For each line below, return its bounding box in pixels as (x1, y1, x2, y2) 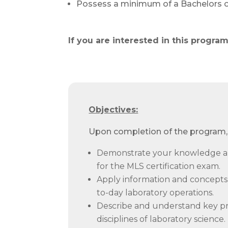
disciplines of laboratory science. (97, 214, 226, 224)
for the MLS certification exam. (97, 161, 221, 171)
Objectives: (89, 104, 138, 115)
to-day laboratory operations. (97, 187, 214, 197)
